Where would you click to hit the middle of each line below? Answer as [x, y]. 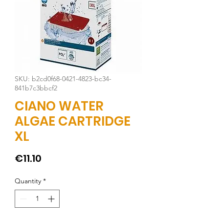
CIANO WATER [59, 106]
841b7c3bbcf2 [36, 88]
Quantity [28, 181]
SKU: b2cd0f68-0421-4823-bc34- [63, 79]
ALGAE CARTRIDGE [73, 121]
